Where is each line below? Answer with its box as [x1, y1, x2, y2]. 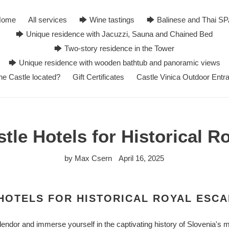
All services [28, 15, 67, 24]
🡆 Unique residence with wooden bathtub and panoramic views [8, 58, 220, 67]
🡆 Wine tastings [79, 15, 134, 24]
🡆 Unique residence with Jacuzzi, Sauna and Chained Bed [16, 30, 213, 38]
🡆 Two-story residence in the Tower [54, 44, 174, 53]
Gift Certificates [73, 73, 124, 81]
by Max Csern [64, 154, 112, 163]
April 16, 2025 [119, 154, 165, 163]
